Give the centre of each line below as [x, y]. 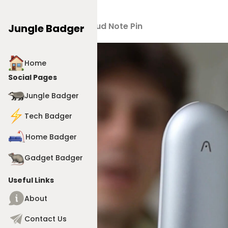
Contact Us [46, 219]
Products [53, 26]
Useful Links [31, 180]
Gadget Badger [54, 158]
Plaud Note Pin [113, 26]
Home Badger [51, 137]
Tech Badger [48, 116]
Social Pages [33, 77]
